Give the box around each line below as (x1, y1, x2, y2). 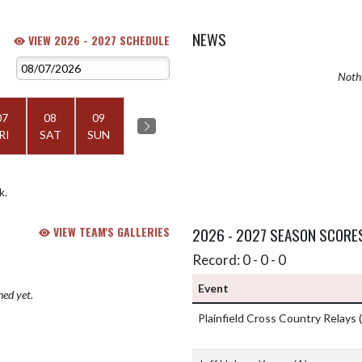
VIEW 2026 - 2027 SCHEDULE (25, 32, 170, 48)
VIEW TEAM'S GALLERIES (50, 223, 170, 241)
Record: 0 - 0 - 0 (192, 251, 286, 269)
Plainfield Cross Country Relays (198, 311, 359, 326)
